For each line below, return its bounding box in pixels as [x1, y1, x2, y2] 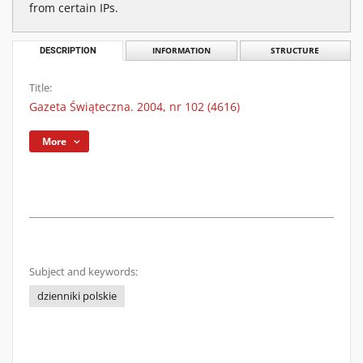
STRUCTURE [271, 45, 320, 56]
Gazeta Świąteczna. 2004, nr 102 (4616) [29, 99, 240, 114]
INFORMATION [152, 45, 211, 56]
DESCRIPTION [39, 45, 96, 56]
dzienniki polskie [37, 289, 117, 303]
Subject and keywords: [29, 265, 138, 279]
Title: [29, 81, 52, 95]
